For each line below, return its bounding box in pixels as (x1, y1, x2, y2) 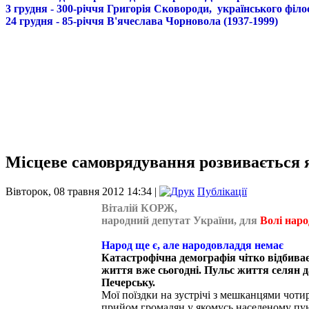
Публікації (197, 185, 247, 197)
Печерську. (101, 276, 155, 288)
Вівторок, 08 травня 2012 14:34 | (6, 185, 159, 197)
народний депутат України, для (101, 214, 257, 226)
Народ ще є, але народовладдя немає (101, 239, 286, 251)
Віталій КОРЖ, (101, 201, 177, 214)
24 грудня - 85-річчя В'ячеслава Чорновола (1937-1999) (6, 15, 278, 27)
